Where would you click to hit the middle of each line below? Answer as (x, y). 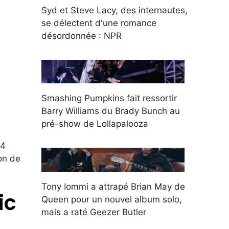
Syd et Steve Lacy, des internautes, (114, 10)
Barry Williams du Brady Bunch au (111, 111)
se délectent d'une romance (99, 23)
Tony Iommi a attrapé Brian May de (113, 186)
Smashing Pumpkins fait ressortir (109, 98)
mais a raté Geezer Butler (94, 212)
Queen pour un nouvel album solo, (112, 199)
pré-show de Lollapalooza (95, 124)
